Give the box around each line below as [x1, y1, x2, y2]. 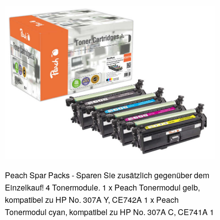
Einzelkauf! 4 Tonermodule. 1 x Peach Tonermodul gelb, [5, 181, 200, 193]
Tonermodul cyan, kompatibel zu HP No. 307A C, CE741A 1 [5, 206, 214, 218]
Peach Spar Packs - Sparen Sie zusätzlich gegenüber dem [5, 169, 209, 181]
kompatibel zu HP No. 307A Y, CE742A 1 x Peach [5, 193, 179, 205]
